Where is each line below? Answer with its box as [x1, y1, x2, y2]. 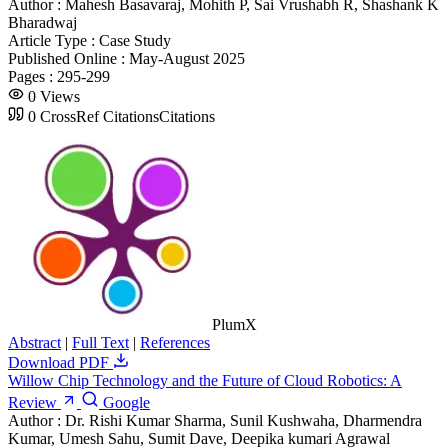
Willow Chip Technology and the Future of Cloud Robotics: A [8, 371, 402, 389]
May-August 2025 [129, 49, 245, 67]
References [140, 333, 210, 351]
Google [99, 393, 150, 411]
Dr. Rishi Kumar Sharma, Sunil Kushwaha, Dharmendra [65, 411, 422, 429]
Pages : [8, 67, 57, 85]
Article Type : [8, 31, 99, 49]
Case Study [99, 31, 171, 49]
